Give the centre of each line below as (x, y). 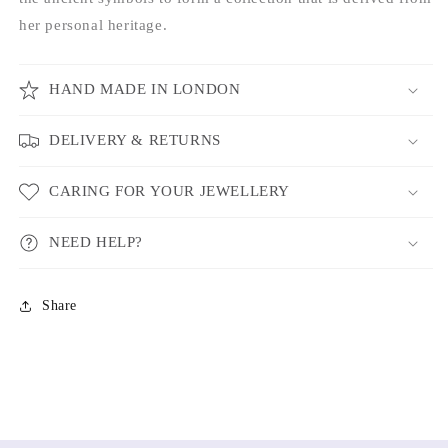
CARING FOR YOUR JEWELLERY (169, 190)
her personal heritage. (93, 24)
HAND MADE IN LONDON (145, 88)
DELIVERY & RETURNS (135, 139)
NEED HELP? (96, 241)
